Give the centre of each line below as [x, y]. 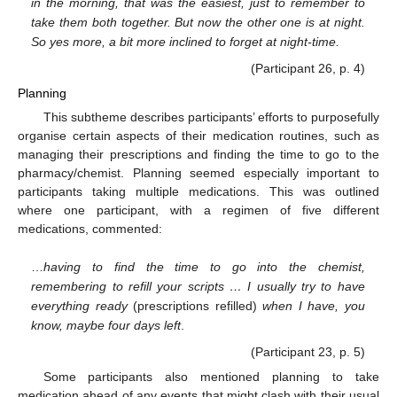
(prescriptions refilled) [195, 306]
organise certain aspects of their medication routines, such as [198, 135]
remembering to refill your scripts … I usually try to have [198, 287]
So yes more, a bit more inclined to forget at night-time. [186, 42]
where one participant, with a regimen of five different [198, 210]
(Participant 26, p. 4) [307, 68]
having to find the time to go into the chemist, [204, 267]
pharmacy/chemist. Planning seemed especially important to [198, 172]
